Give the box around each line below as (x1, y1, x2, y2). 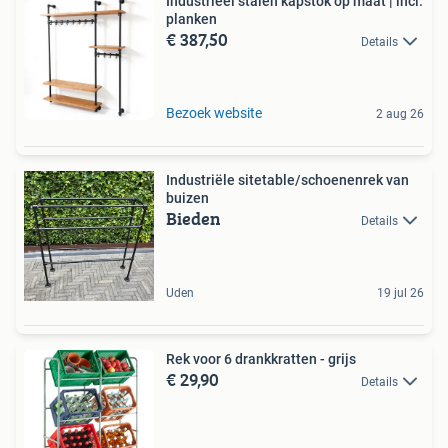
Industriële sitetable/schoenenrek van (166, 171, 409, 188)
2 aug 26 (376, 106, 424, 121)
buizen (166, 189, 209, 206)
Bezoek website (166, 104, 262, 121)
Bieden (166, 204, 221, 232)
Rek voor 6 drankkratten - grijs (166, 350, 356, 367)
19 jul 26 (377, 285, 424, 300)
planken (166, 10, 217, 27)
